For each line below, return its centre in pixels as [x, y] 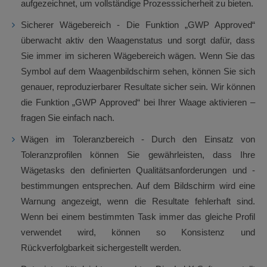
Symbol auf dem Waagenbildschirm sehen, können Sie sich [138, 71]
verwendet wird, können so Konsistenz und [138, 232]
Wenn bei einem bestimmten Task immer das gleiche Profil [138, 217]
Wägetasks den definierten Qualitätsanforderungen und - [138, 170]
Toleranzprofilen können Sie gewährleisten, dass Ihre [138, 155]
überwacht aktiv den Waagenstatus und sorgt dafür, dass [138, 40]
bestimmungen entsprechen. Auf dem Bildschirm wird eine [138, 186]
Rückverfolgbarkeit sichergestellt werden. [101, 248]
